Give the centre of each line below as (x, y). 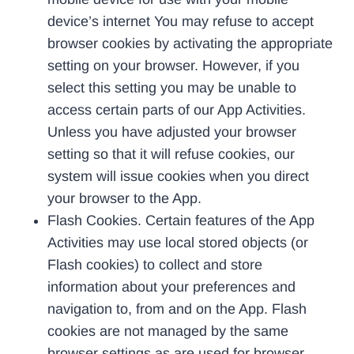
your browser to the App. (124, 199)
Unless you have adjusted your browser (172, 132)
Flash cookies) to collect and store (155, 265)
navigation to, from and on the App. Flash (177, 309)
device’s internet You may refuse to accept (181, 22)
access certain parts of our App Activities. (177, 110)
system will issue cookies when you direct (178, 177)
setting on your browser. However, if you (173, 66)
